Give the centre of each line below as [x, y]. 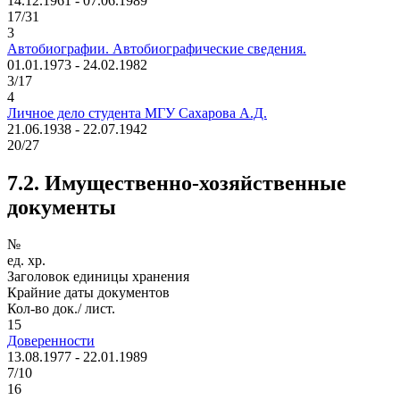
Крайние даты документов [88, 293]
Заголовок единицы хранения [98, 277]
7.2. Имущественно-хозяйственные [177, 183]
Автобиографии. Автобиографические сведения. [157, 48]
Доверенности [51, 341]
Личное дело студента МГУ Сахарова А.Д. [137, 112]
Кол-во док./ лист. [61, 309]
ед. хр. [26, 261]
